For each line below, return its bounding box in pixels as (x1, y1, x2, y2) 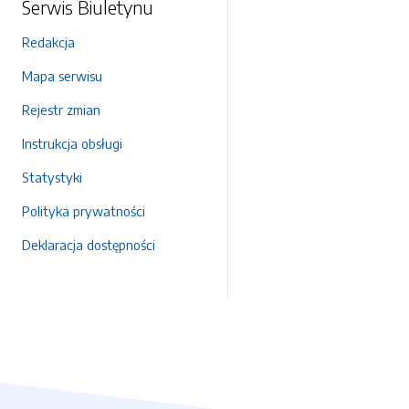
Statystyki (22, 169, 82, 185)
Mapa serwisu (22, 68, 102, 84)
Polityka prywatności (22, 203, 145, 219)
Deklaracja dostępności (22, 236, 155, 253)
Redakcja (22, 34, 75, 50)
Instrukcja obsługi (22, 135, 122, 152)
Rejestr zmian (22, 101, 100, 118)
